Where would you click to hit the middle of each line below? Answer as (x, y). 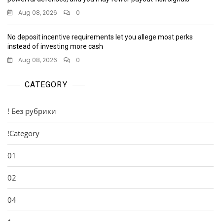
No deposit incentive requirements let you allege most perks (100, 37)
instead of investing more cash (55, 46)
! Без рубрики (32, 111)
